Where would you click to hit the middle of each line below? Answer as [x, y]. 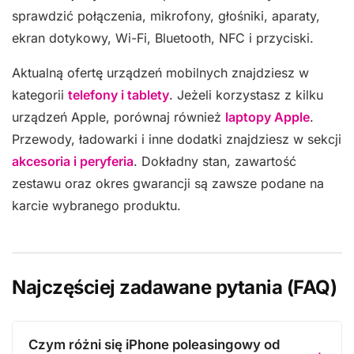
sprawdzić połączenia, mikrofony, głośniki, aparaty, [166, 16]
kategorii [40, 95]
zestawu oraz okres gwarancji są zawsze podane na [168, 183]
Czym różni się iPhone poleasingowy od [154, 345]
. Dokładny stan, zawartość [215, 161]
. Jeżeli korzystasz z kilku [246, 95]
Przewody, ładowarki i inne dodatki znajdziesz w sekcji [177, 139]
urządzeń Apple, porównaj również [119, 117]
